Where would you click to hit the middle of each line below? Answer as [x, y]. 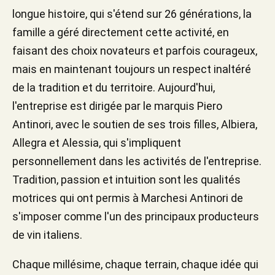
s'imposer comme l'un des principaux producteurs [136, 216]
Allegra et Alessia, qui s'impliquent [97, 143]
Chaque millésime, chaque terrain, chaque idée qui [135, 264]
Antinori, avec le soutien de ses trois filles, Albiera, [135, 124]
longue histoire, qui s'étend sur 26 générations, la [132, 14]
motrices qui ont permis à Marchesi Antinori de [128, 198]
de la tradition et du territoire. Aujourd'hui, [114, 87]
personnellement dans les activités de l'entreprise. [137, 161]
